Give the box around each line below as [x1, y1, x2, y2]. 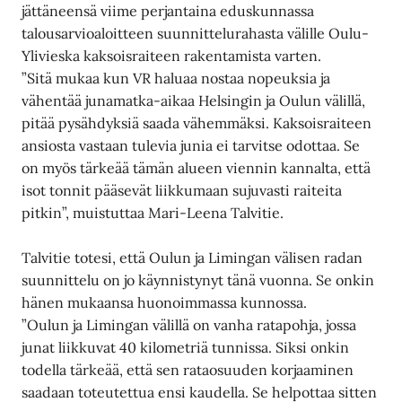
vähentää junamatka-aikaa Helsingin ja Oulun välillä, [22, 92, 366, 110]
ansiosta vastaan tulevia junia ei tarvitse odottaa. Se [22, 136, 361, 155]
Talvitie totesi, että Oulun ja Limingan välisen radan [22, 249, 363, 267]
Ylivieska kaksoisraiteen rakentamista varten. [22, 47, 322, 66]
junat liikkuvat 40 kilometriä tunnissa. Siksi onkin [22, 338, 350, 357]
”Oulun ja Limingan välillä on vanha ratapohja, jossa [22, 316, 357, 335]
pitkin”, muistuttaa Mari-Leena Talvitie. [22, 204, 284, 223]
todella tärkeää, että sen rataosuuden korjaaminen [22, 361, 354, 380]
